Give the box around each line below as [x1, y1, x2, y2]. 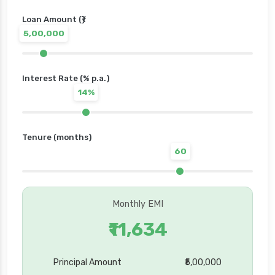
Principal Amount [53, 257, 122, 268]
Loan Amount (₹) [22, 15, 85, 25]
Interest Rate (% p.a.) [22, 74, 109, 83]
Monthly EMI [112, 199, 163, 210]
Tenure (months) [22, 133, 91, 142]
